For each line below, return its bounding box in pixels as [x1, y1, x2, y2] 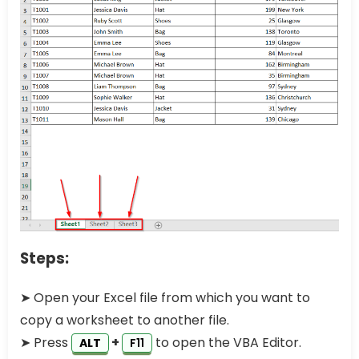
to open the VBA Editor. [152, 333, 301, 352]
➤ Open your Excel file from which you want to [20, 288, 310, 307]
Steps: [20, 247, 69, 269]
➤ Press [20, 333, 71, 352]
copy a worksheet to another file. [20, 310, 229, 329]
